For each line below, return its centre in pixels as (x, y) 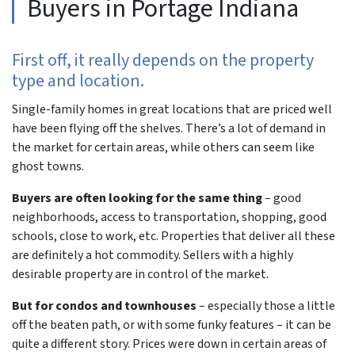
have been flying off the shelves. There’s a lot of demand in (169, 128)
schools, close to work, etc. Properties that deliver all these (174, 236)
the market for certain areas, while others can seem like (163, 147)
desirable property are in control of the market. (140, 274)
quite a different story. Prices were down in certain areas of (169, 344)
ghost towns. (48, 166)
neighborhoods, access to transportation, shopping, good (169, 217)
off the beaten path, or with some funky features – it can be (172, 325)
